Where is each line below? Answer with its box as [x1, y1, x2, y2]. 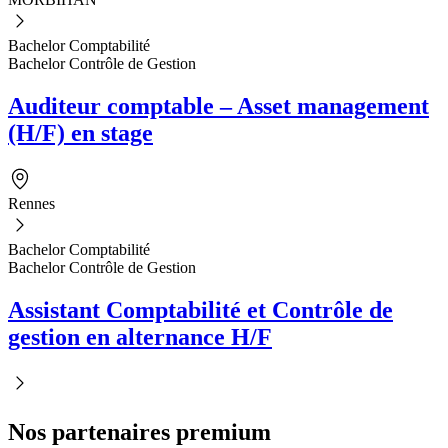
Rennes [8, 195, 55, 213]
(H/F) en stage [8, 120, 153, 147]
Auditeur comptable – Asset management [8, 93, 429, 120]
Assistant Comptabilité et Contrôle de [8, 297, 393, 324]
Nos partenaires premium [8, 418, 271, 445]
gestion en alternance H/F [8, 324, 272, 351]
